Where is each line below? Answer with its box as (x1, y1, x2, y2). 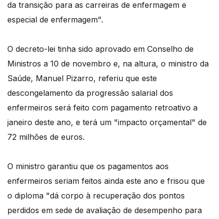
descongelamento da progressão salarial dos (7, 88, 173, 98)
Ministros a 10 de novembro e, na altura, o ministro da (7, 59, 209, 68)
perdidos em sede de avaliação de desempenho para (7, 205, 202, 215)
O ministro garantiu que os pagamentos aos (7, 161, 169, 171)
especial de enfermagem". (7, 15, 103, 24)
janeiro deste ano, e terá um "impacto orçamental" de (7, 117, 207, 127)
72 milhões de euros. (7, 132, 85, 142)
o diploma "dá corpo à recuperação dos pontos (7, 191, 185, 200)
